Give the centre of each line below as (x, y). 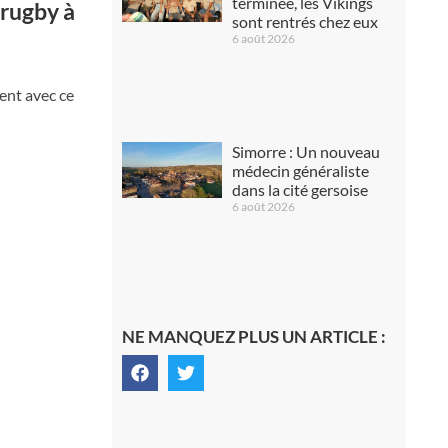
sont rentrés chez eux (304, 21)
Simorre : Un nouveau (305, 151)
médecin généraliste (300, 170)
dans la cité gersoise (299, 189)
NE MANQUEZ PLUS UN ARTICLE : (253, 336)
